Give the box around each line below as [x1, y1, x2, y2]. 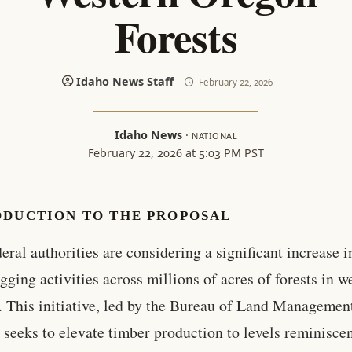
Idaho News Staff [75, 73, 174, 89]
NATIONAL [192, 130, 237, 142]
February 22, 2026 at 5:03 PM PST [88, 145, 264, 161]
